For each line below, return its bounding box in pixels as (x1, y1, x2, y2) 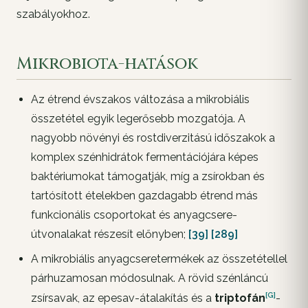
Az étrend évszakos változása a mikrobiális (30, 92, 250, 106)
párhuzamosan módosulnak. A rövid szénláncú (30, 271, 268, 285)
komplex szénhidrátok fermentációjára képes (30, 150, 258, 164)
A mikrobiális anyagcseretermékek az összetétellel (30, 252, 287, 265)
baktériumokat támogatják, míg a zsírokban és (30, 169, 265, 183)
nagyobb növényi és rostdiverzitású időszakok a (30, 131, 275, 144)
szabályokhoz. (16, 7, 90, 21)
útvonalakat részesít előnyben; (30, 227, 188, 241)
